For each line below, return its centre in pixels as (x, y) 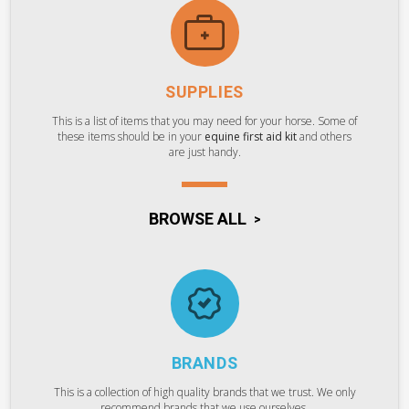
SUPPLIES (204, 93)
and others (324, 136)
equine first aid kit (251, 136)
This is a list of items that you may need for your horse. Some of (204, 121)
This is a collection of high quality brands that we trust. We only (204, 392)
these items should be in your (131, 136)
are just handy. (204, 152)
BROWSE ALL (197, 220)
